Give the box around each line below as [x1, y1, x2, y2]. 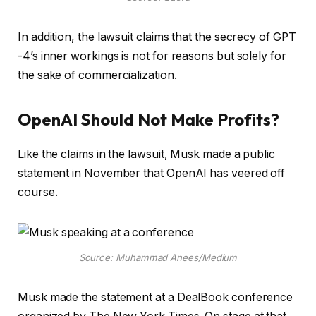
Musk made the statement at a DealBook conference [18, 291, 293, 305]
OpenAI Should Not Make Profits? [18, 109, 286, 130]
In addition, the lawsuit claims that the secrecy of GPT [18, 30, 296, 44]
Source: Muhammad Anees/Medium [78, 252, 238, 264]
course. [18, 186, 61, 199]
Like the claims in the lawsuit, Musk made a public [18, 147, 276, 161]
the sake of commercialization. [18, 68, 183, 82]
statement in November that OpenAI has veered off [18, 166, 286, 180]
